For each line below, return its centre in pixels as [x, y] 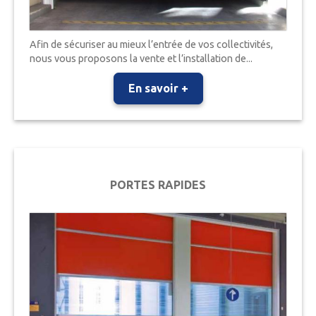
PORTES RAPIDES [158, 185]
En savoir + [158, 88]
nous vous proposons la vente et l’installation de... [141, 58]
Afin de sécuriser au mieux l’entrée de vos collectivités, [152, 44]
